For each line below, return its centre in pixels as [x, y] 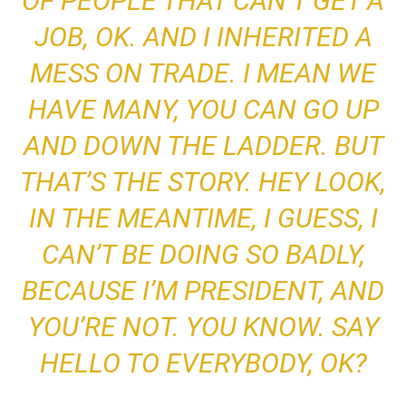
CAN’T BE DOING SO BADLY [200, 255]
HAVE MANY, [106, 110]
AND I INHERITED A [257, 37]
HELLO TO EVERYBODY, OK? [203, 363]
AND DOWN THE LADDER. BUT [203, 146]
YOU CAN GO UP [282, 110]
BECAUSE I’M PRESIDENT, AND [203, 291]
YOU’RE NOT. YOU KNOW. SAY [203, 327]
